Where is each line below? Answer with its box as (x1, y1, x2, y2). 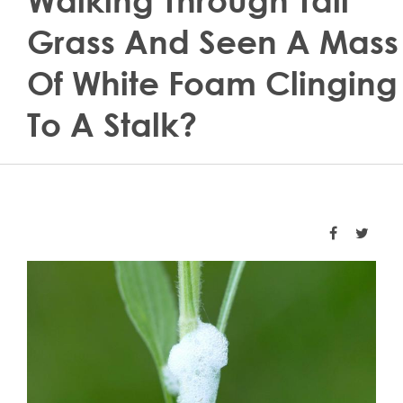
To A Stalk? (27, 105, 197, 144)
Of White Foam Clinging (27, 64, 398, 103)
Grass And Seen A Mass (27, 22, 399, 61)
